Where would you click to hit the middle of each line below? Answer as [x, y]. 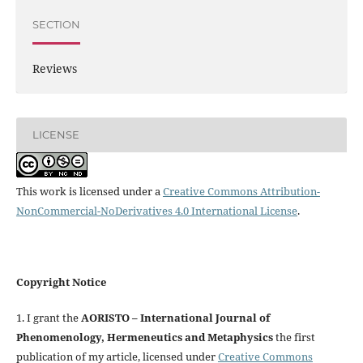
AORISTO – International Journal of [175, 317]
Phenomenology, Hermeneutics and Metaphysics [144, 337]
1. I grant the [48, 317]
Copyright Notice [61, 282]
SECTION [56, 25]
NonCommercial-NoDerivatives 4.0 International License [156, 210]
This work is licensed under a [89, 191]
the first [294, 337]
